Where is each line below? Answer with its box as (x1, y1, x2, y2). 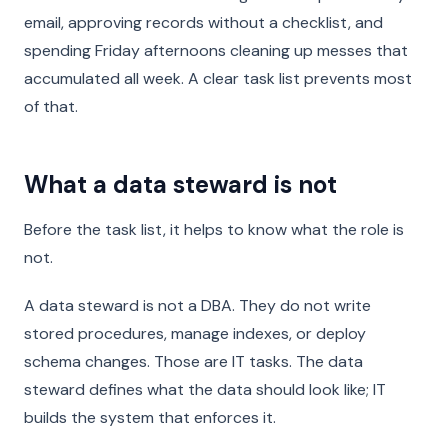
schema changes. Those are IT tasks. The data (24, 351, 363, 372)
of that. (24, 96, 78, 117)
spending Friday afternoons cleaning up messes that (24, 40, 408, 61)
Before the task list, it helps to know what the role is (24, 219, 404, 240)
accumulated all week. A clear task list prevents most (24, 68, 412, 89)
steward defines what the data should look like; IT (24, 379, 386, 400)
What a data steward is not (24, 169, 337, 200)
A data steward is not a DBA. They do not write (24, 295, 371, 316)
